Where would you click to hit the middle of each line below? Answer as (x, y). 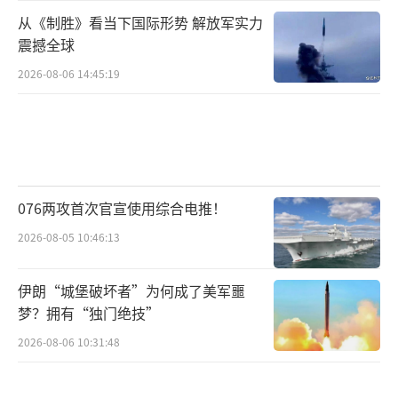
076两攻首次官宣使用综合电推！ (122, 208)
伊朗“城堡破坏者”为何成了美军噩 (131, 290)
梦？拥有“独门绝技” (89, 312)
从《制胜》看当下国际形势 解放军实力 (140, 23)
